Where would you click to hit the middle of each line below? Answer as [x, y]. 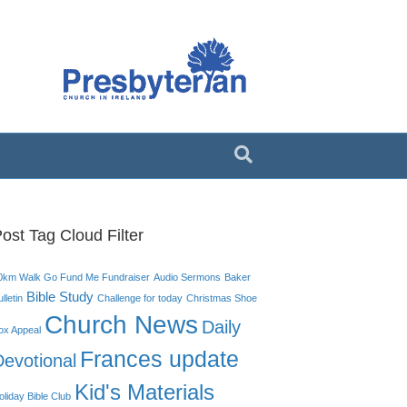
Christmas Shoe [222, 298]
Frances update [159, 359]
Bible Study [60, 297]
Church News [121, 325]
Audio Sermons [187, 277]
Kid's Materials [144, 392]
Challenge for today [140, 298]
